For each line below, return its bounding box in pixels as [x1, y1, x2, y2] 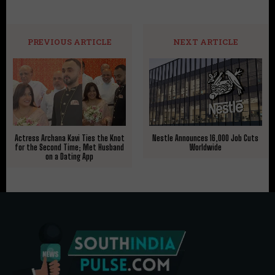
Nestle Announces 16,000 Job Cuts [152, 133, 259, 144]
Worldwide [189, 142, 222, 153]
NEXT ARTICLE [172, 36, 238, 47]
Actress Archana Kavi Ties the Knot [14, 133, 125, 144]
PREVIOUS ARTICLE [27, 36, 112, 47]
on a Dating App [45, 152, 94, 162]
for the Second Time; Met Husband [15, 142, 125, 153]
